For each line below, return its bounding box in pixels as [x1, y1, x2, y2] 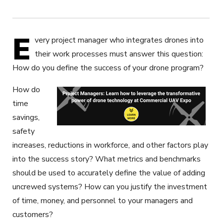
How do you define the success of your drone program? [12, 62, 204, 73]
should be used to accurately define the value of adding [12, 167, 205, 178]
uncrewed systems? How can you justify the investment [12, 181, 207, 192]
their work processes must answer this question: [35, 48, 203, 59]
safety [12, 125, 35, 137]
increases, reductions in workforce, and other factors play [12, 139, 208, 151]
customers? [12, 209, 53, 220]
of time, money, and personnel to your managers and [12, 195, 193, 206]
